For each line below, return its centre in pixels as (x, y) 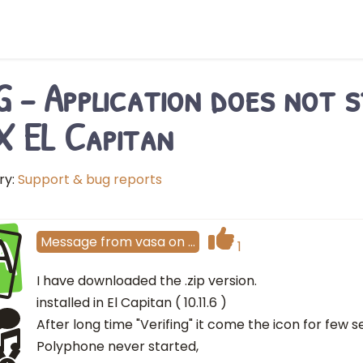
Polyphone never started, (117, 346)
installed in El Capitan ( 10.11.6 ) (132, 303)
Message (69, 241)
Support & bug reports (90, 179)
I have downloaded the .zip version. (147, 281)
